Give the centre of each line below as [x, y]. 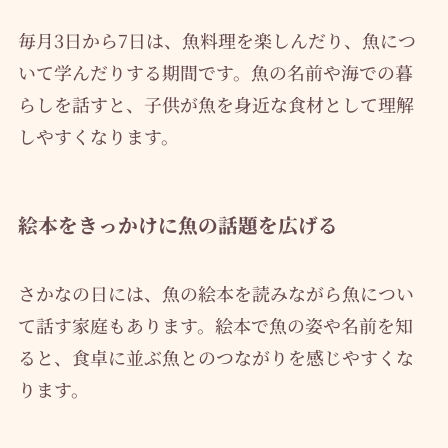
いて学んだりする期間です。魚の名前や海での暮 [215, 71]
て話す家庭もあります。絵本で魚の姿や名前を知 [215, 325]
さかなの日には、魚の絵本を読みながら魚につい [215, 293]
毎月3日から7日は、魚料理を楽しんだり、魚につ [216, 39]
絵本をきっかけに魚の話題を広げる [177, 225]
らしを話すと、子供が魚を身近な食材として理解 [215, 103]
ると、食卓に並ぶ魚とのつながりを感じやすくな [215, 357]
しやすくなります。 [98, 135]
